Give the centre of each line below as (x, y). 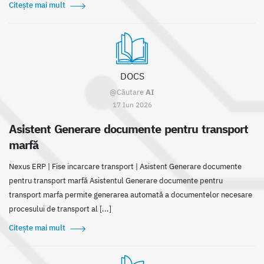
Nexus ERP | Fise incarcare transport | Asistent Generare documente (125, 167)
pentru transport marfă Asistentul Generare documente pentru (116, 181)
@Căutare (128, 93)
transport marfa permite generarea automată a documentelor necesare (131, 195)
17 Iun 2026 (132, 105)
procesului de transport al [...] (60, 209)
